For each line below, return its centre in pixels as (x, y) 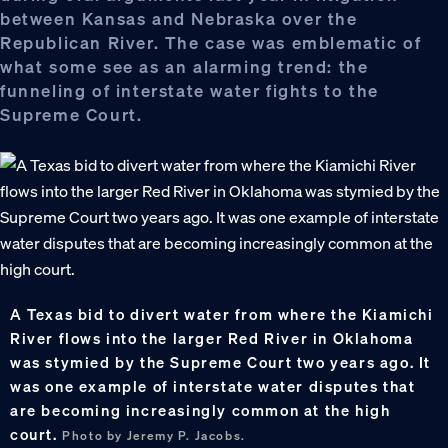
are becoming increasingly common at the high (200, 409)
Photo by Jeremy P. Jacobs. (154, 435)
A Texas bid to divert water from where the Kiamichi (222, 313)
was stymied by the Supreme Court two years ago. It (221, 361)
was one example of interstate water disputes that (213, 385)
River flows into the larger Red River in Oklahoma (212, 337)
